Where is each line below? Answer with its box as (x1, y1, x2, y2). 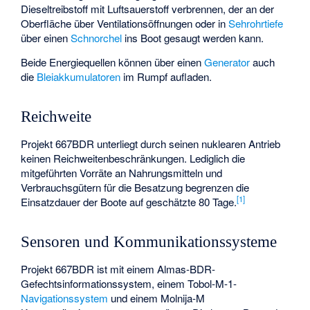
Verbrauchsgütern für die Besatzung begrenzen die (21, 179, 250, 194)
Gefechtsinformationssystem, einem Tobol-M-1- (21, 275, 237, 291)
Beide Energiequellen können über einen (21, 54, 205, 69)
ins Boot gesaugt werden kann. (122, 30, 264, 46)
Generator (204, 54, 250, 69)
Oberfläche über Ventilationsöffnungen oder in (21, 16, 229, 31)
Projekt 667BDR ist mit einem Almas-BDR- (21, 261, 216, 276)
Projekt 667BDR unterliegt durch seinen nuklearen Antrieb (21, 136, 281, 151)
